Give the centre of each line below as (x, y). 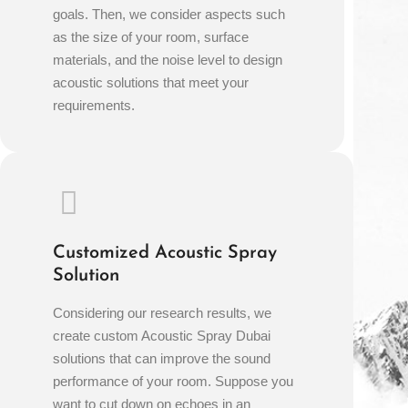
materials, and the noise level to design (168, 60)
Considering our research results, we (163, 312)
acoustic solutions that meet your (151, 83)
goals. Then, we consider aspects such (169, 15)
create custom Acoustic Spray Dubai (162, 335)
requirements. (94, 106)
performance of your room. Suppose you (173, 381)
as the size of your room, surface (151, 37)
